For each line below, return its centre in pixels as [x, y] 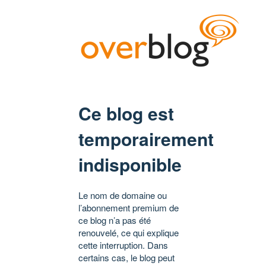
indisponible [130, 164]
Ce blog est [126, 113]
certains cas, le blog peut [126, 258]
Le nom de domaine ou [123, 195]
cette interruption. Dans [123, 245]
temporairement [146, 139]
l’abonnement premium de [129, 208]
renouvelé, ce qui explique [129, 233]
